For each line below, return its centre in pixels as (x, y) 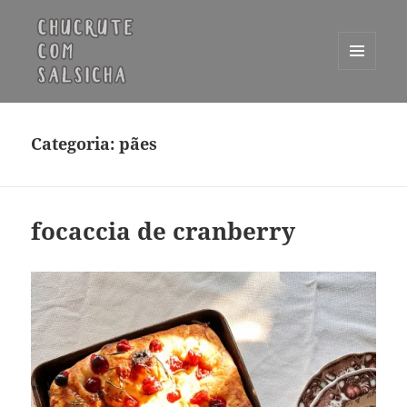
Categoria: (75, 144)
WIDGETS (364, 108)
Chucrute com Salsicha (144, 113)
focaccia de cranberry (164, 231)
